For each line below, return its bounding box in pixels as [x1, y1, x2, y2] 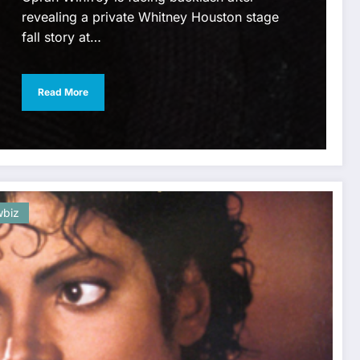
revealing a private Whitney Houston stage [22, 8, 279, 25]
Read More [38, 86, 88, 99]
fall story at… [22, 28, 101, 45]
